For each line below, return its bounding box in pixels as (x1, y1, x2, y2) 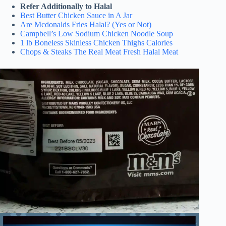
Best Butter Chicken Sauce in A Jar (20, 11, 132, 20)
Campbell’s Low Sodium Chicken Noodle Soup (20, 29, 173, 38)
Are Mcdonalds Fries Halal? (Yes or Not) (20, 20, 151, 29)
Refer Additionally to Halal (20, 2, 112, 11)
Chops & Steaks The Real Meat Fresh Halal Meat (20, 47, 178, 56)
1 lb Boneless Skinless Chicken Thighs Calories (20, 38, 173, 47)
